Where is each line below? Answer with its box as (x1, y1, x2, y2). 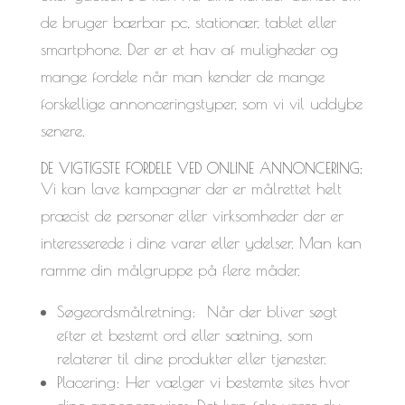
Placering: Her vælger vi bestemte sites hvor (56, 372, 350, 391)
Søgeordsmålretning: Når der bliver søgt (56, 301, 337, 321)
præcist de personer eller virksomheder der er (40, 205, 344, 225)
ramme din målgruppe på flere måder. (40, 259, 300, 279)
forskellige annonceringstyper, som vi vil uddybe (40, 93, 363, 113)
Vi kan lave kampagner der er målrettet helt (40, 178, 342, 198)
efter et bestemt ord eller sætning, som (56, 325, 313, 344)
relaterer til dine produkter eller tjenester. (56, 348, 326, 368)
